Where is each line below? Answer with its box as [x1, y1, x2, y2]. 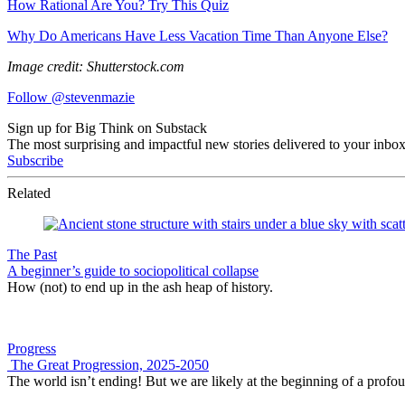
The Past [7, 246, 57, 262]
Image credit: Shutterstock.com [7, 58, 184, 74]
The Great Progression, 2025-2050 [7, 356, 209, 372]
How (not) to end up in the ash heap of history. [7, 278, 273, 295]
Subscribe [7, 152, 63, 168]
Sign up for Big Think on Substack [7, 119, 207, 136]
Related [7, 184, 51, 201]
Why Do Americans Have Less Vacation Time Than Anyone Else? [7, 27, 388, 43]
